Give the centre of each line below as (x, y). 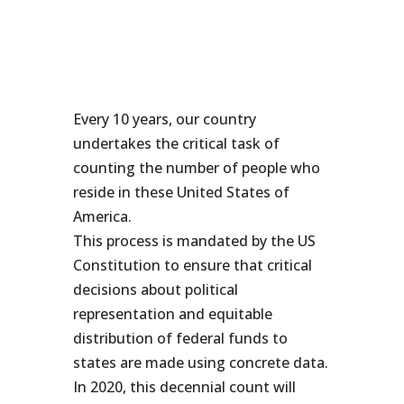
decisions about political (155, 289)
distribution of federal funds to (180, 338)
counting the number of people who (196, 168)
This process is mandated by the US (194, 241)
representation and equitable (172, 314)
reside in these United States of (181, 192)
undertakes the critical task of (176, 143)
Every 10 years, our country (164, 119)
